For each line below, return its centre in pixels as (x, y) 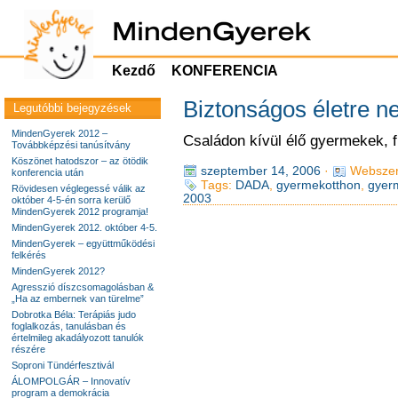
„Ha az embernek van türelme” (78, 298)
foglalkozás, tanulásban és (69, 326)
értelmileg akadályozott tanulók (78, 338)
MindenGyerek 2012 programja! (80, 211)
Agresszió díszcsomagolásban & (83, 287)
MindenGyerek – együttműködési (83, 243)
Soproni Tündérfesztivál (63, 365)
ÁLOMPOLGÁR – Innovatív (71, 381)
